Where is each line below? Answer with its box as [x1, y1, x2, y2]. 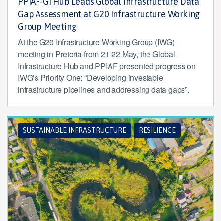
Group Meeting [18, 21, 76, 32]
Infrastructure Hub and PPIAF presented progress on [18, 60, 196, 72]
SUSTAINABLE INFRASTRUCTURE [23, 126, 126, 134]
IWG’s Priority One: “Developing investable [18, 72, 163, 83]
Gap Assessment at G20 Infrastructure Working [18, 8, 200, 19]
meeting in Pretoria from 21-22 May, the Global [18, 48, 175, 60]
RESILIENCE [139, 126, 176, 134]
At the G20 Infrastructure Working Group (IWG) [18, 36, 175, 48]
